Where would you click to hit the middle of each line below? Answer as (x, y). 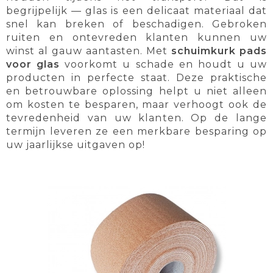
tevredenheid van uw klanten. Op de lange (136, 118)
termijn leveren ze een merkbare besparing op (136, 132)
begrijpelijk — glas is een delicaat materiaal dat (136, 11)
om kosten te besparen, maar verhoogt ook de (136, 105)
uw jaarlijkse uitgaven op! (76, 145)
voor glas (33, 65)
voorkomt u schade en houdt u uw (163, 65)
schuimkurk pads (219, 51)
